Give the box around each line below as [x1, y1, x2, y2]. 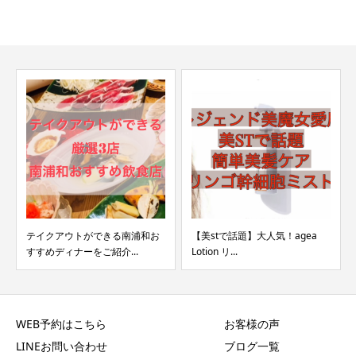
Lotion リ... [192, 244, 238, 258]
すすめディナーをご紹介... [26, 244, 138, 258]
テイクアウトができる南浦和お [26, 228, 160, 242]
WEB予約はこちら [16, 315, 106, 331]
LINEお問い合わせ [16, 338, 107, 354]
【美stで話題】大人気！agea [192, 228, 317, 242]
